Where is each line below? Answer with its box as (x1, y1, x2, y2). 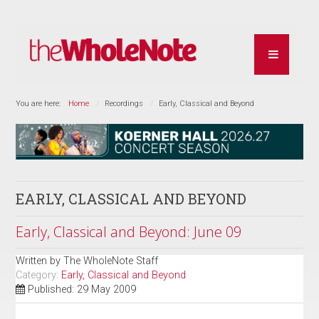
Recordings (105, 98, 144, 108)
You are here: (16, 98, 66, 108)
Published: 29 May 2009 (28, 283, 137, 296)
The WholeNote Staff (63, 254, 159, 267)
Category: (16, 268, 62, 281)
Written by (16, 254, 64, 267)
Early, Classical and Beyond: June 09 (16, 221, 242, 241)
